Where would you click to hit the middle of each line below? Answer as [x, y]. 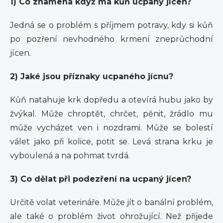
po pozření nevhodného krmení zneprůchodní [111, 39]
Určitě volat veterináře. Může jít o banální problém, [111, 202]
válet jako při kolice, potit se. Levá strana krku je [111, 142]
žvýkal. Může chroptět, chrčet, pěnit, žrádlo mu [111, 114]
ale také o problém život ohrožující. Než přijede [111, 216]
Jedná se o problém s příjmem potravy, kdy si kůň [111, 25]
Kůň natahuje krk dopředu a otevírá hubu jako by [111, 100]
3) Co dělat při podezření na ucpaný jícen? [101, 179]
